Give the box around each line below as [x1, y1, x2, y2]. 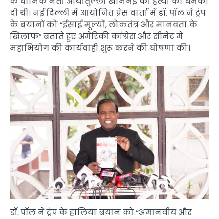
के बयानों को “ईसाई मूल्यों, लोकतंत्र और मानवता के [10, 19, 197, 30]
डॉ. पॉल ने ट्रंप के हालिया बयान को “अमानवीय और [10, 206, 192, 218]
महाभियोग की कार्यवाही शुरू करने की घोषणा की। [10, 42, 190, 54]
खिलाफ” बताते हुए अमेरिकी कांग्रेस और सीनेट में [10, 30, 183, 42]
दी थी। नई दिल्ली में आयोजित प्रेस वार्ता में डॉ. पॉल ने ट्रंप [10, 7, 206, 19]
